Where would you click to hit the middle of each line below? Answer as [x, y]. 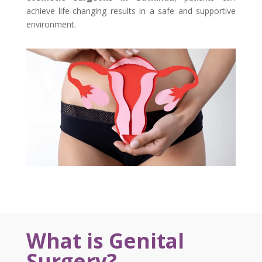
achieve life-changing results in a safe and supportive [131, 11]
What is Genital [105, 241]
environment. [51, 24]
